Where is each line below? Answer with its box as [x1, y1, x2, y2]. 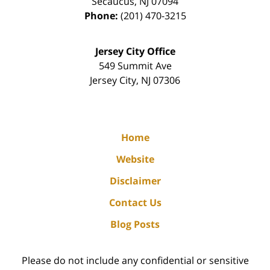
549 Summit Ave [98, 59, 172, 73]
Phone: [84, 9, 121, 23]
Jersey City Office [95, 45, 175, 58]
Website [116, 152, 154, 166]
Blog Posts [110, 218, 160, 231]
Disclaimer [109, 174, 161, 188]
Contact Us [108, 196, 162, 210]
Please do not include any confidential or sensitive [21, 254, 249, 268]
